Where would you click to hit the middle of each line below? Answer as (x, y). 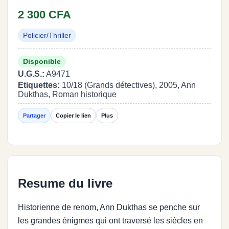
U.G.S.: (31, 74)
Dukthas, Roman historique (67, 94)
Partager (34, 116)
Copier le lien (73, 116)
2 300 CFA (44, 15)
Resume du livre (65, 183)
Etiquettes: (39, 85)
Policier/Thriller (47, 35)
